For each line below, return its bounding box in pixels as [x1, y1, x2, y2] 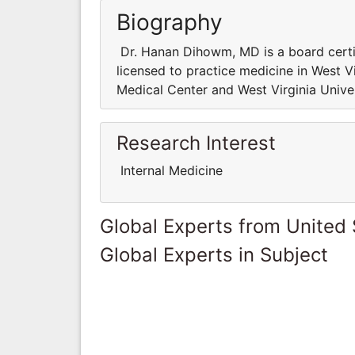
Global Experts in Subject [100, 242, 328, 266]
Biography [116, 8, 223, 36]
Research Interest [116, 131, 276, 155]
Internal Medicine [116, 162, 223, 178]
